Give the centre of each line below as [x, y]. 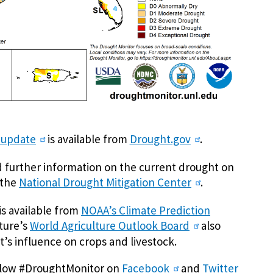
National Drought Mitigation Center [105, 182]
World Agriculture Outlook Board [110, 225]
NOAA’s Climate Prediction [146, 210]
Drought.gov [160, 139]
